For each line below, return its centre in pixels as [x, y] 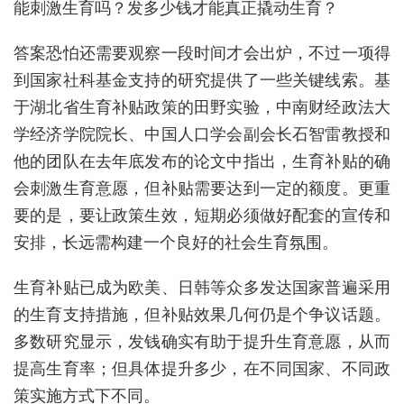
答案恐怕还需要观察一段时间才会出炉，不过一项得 [202, 53]
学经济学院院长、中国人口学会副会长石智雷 [178, 134]
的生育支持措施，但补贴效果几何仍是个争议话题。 [202, 314]
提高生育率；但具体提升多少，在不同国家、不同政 [202, 368]
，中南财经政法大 [325, 107]
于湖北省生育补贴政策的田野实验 [137, 107]
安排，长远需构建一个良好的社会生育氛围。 [176, 242]
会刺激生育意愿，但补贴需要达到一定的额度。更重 [202, 188]
